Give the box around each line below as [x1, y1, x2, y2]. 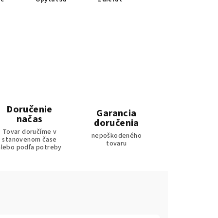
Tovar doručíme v [2, 127, 57, 137]
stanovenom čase [2, 135, 57, 145]
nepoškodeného [91, 131, 142, 141]
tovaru [106, 139, 127, 149]
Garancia [96, 107, 137, 121]
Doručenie [6, 103, 53, 117]
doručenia [94, 116, 139, 130]
